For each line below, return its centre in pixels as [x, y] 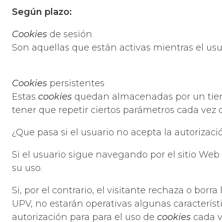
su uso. [27, 168]
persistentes [76, 83]
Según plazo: [42, 12]
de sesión [70, 34]
